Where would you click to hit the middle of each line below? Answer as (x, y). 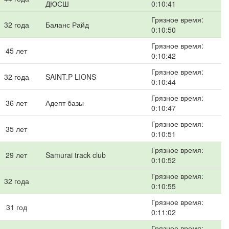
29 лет (16, 155)
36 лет (16, 103)
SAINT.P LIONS (71, 77)
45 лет (16, 51)
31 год (16, 207)
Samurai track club (76, 155)
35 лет (16, 129)
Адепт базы (65, 103)
